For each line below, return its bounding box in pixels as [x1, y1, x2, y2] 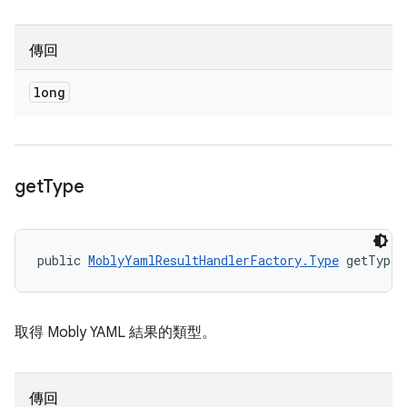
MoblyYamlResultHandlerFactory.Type [88, 252, 339, 269]
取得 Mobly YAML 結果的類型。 [15, 323, 216, 342]
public [37, 252, 88, 269]
